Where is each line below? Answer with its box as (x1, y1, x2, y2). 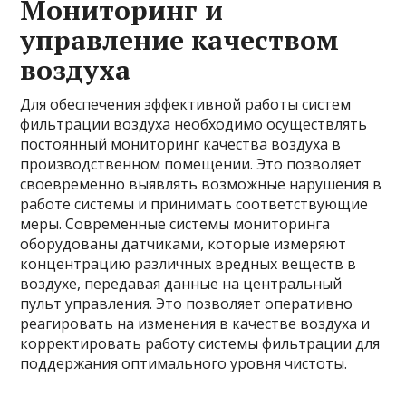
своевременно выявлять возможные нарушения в (20, 173, 382, 194)
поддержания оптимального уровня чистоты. (20, 353, 348, 373)
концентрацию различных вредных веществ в (20, 253, 357, 274)
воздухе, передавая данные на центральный (20, 273, 343, 294)
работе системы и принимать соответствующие (20, 193, 369, 214)
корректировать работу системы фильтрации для (20, 333, 381, 353)
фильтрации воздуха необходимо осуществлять (20, 113, 368, 134)
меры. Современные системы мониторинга (20, 213, 331, 234)
